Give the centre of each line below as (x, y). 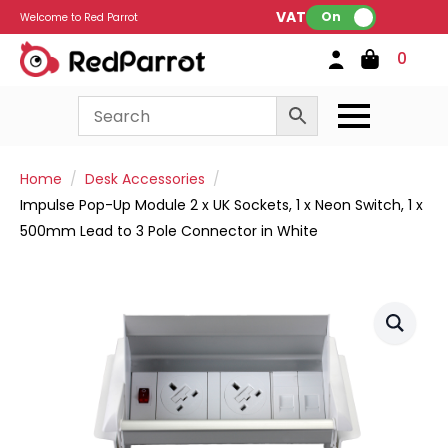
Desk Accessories (145, 179)
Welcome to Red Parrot (79, 17)
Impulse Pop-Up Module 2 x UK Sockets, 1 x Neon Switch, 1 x (221, 205)
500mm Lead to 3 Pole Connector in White (169, 231)
